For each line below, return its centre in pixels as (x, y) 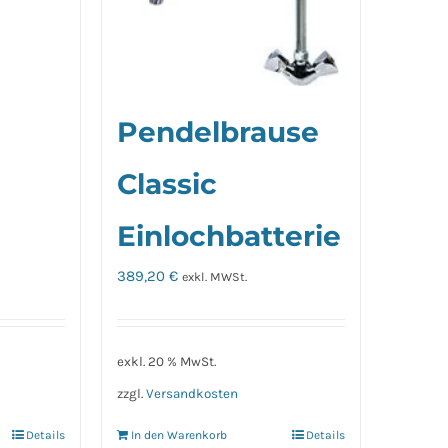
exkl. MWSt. (214, 277)
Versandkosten (191, 393)
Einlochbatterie (228, 236)
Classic (166, 184)
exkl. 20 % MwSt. (166, 361)
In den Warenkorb (178, 434)
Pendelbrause (217, 132)
